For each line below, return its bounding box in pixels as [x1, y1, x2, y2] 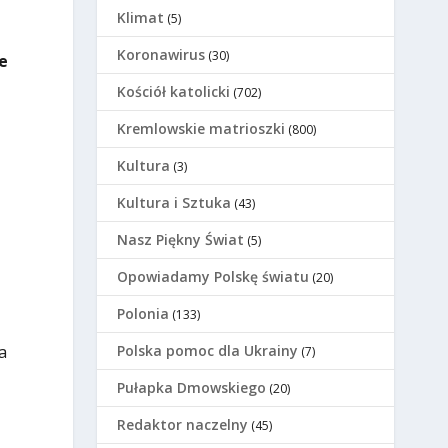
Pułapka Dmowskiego [117, 378, 267, 398]
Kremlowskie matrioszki [117, 119, 286, 139]
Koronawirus [117, 45, 206, 65]
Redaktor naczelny [117, 415, 249, 435]
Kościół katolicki [117, 82, 231, 102]
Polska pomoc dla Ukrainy [117, 341, 299, 361]
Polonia [117, 304, 170, 324]
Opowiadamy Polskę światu [117, 267, 310, 287]
